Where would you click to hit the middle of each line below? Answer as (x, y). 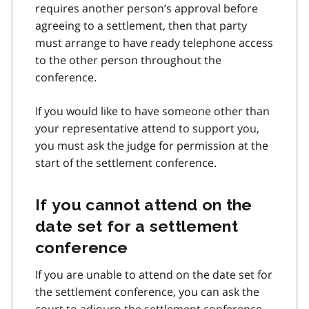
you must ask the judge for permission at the (152, 145)
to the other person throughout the (128, 60)
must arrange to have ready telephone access (154, 42)
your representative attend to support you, (147, 128)
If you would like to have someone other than (152, 111)
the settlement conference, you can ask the (147, 291)
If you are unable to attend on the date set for (154, 274)
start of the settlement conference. (126, 162)
